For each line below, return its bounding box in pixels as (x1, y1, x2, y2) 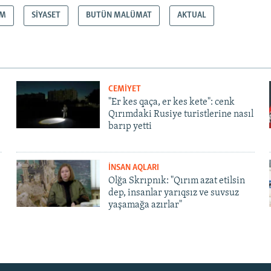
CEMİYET (108, 85, 141, 94)
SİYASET (31, 10, 61, 20)
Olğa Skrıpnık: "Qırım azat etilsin (108, 176, 245, 186)
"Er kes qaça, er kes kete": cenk (108, 97, 235, 108)
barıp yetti (108, 122, 152, 132)
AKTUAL (177, 10, 207, 20)
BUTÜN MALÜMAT (86, 10, 152, 20)
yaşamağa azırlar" (108, 200, 182, 211)
